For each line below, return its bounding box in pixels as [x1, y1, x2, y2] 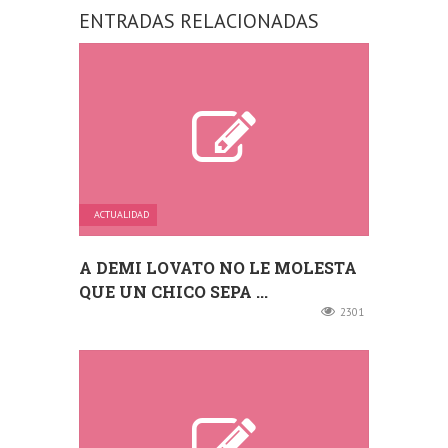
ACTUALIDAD [94, 208, 149, 222]
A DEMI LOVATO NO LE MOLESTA [79, 257, 357, 279]
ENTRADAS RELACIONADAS [79, 8, 319, 34]
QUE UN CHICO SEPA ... [79, 281, 268, 303]
